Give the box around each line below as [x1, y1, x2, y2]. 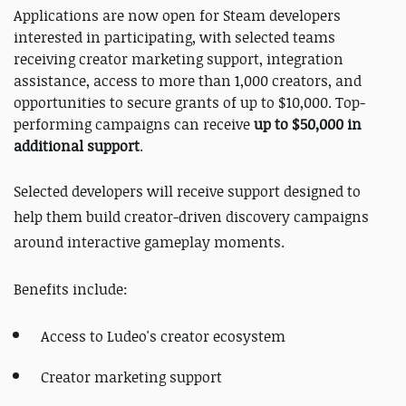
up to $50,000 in [254, 114, 362, 135]
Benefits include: [14, 279, 128, 300]
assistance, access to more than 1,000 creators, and [14, 71, 362, 92]
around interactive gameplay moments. [14, 232, 285, 253]
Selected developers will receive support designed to [14, 181, 361, 202]
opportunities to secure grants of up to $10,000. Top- [14, 92, 365, 113]
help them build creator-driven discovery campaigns [14, 207, 369, 227]
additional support [14, 136, 140, 157]
